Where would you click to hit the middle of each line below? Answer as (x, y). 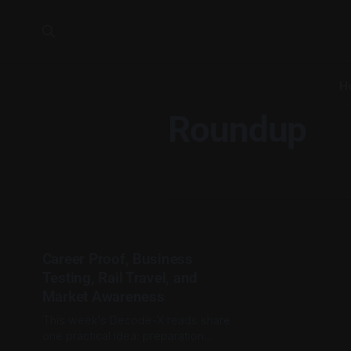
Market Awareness (103, 297)
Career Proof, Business (117, 259)
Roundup (237, 129)
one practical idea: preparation (123, 336)
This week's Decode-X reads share (136, 320)
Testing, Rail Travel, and (120, 278)
